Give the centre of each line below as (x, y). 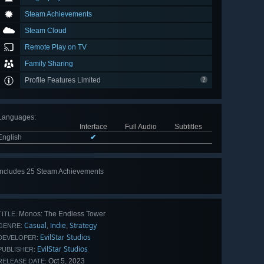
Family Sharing (49, 64)
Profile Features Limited (64, 80)
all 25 (192, 184)
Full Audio (141, 127)
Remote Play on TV (56, 47)
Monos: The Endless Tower (61, 214)
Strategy (83, 226)
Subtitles (188, 127)
